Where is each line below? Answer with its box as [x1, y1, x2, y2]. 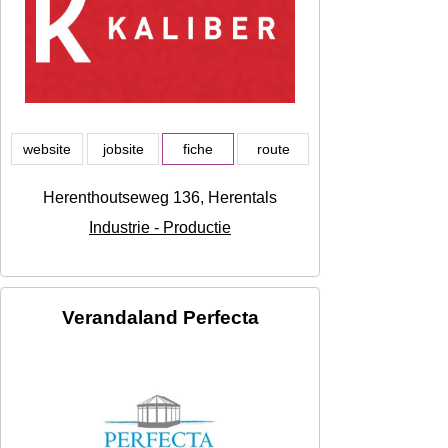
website [23, 141, 71, 158]
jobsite [102, 141, 144, 158]
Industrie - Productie [89, 219, 231, 237]
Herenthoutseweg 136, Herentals [43, 189, 277, 207]
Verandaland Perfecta [61, 307, 259, 329]
